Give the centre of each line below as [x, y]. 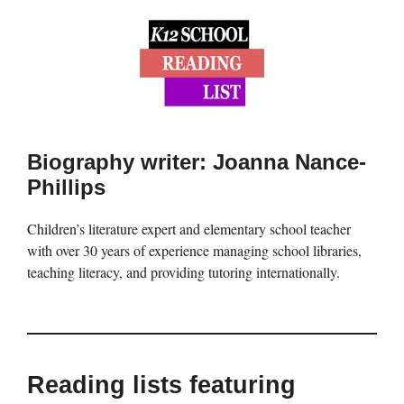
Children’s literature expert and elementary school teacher [189, 228]
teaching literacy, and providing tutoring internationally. [184, 271]
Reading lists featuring [161, 386]
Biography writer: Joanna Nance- [197, 161]
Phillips [66, 187]
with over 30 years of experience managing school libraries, [194, 250]
